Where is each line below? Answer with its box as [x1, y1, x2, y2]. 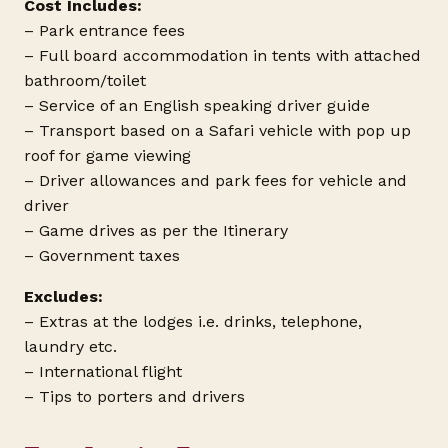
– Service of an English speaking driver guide [24, 95, 370, 115]
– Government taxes [24, 245, 180, 265]
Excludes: [24, 286, 103, 306]
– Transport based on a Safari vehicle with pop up [24, 120, 411, 140]
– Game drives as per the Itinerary [24, 220, 288, 240]
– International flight [24, 361, 182, 381]
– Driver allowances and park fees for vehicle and [24, 170, 407, 190]
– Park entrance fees [24, 20, 185, 40]
